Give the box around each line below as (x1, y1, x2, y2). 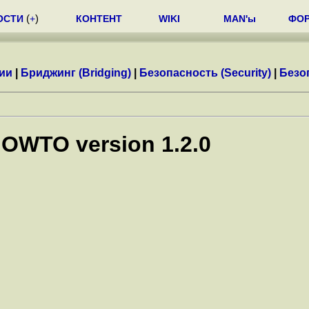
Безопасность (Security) (139, 67, 271, 79)
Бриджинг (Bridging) (21, 67, 131, 79)
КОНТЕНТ (76, 13, 122, 24)
